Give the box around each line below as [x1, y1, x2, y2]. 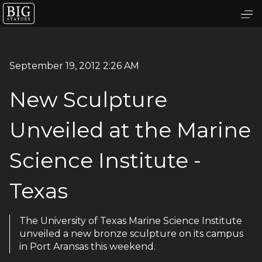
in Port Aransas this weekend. [19, 240, 156, 252]
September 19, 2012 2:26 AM [9, 60, 139, 71]
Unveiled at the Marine [9, 116, 251, 143]
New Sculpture [9, 86, 167, 112]
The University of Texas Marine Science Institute [19, 215, 242, 226]
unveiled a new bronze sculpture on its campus [19, 227, 243, 239]
